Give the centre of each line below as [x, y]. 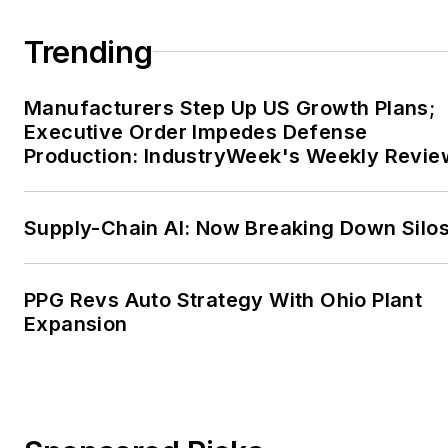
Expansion [76, 323]
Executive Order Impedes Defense [196, 131]
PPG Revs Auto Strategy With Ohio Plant [223, 299]
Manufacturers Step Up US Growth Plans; [230, 107]
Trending [88, 51]
